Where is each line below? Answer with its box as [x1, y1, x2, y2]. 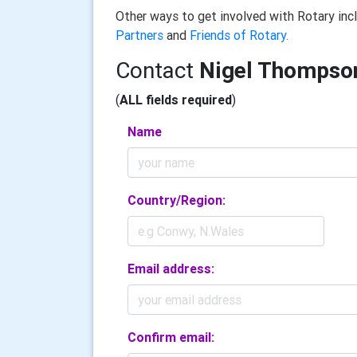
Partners [116, 27, 163, 43]
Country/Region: [127, 192, 226, 208]
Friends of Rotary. [190, 27, 288, 43]
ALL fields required [120, 92, 232, 108]
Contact [116, 57, 199, 84]
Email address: [127, 261, 214, 277]
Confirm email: [127, 329, 214, 345]
